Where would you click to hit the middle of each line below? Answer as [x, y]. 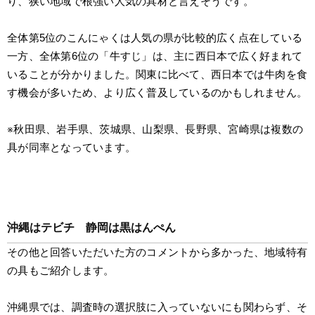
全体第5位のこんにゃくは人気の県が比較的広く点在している [155, 38]
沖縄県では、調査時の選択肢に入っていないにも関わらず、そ [157, 307]
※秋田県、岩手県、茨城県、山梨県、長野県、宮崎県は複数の [155, 129]
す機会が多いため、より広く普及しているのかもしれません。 [157, 92]
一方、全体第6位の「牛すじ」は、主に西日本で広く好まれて [155, 56]
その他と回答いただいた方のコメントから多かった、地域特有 [157, 252]
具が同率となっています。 [71, 147]
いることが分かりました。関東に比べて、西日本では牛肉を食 [157, 74]
